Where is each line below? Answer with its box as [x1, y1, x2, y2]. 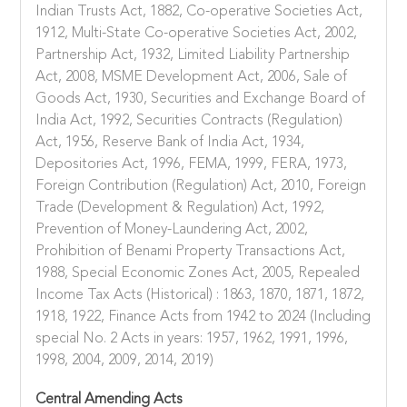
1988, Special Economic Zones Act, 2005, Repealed [35, 266, 361, 282]
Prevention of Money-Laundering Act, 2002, [35, 223, 309, 238]
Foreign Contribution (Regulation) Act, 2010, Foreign [35, 179, 367, 194]
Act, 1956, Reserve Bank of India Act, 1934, [35, 135, 305, 151]
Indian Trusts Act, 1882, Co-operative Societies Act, [35, 5, 363, 20]
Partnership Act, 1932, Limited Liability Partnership [35, 48, 351, 64]
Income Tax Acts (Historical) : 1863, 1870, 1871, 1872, [35, 288, 365, 303]
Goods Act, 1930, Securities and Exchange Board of [35, 92, 366, 107]
